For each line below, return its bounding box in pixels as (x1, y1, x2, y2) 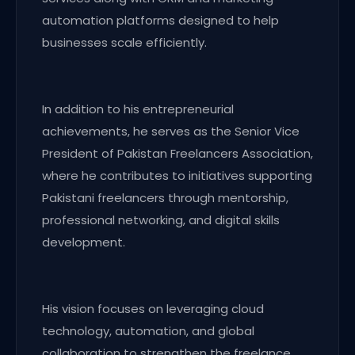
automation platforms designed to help (42, 12, 279, 29)
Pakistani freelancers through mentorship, (42, 189, 288, 207)
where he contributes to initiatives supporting (42, 167, 312, 185)
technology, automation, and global (42, 323, 254, 340)
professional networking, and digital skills (42, 212, 280, 229)
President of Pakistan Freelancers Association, (42, 145, 313, 162)
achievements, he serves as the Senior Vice (42, 123, 300, 140)
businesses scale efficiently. (42, 34, 207, 52)
